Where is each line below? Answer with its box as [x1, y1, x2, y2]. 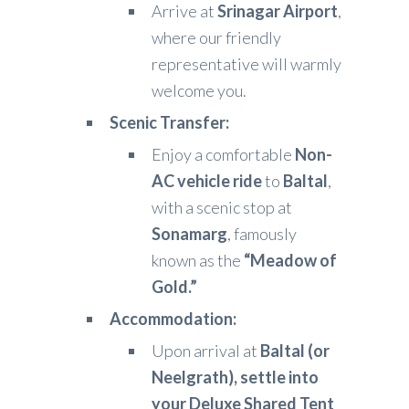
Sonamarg [152, 224, 227, 245]
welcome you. [152, 80, 246, 101]
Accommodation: [110, 309, 236, 330]
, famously [227, 224, 297, 245]
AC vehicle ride [152, 171, 262, 192]
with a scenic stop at [152, 197, 292, 218]
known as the [152, 250, 244, 271]
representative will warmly [152, 54, 341, 75]
